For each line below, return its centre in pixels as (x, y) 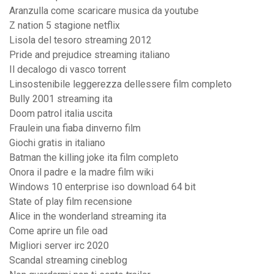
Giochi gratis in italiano (57, 143)
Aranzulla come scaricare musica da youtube (104, 11)
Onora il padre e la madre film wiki (81, 172)
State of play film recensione (71, 202)
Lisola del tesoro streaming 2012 (80, 40)
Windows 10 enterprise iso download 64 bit (102, 187)
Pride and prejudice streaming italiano (90, 55)
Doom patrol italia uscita (61, 114)
